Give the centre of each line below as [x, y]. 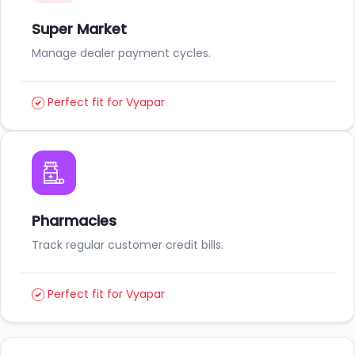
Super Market [79, 29]
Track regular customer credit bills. [128, 244]
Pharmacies [74, 220]
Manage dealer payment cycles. [121, 53]
